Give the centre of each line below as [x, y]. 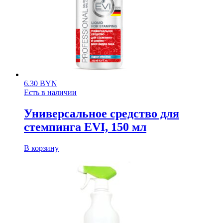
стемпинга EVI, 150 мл [85, 127]
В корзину [41, 148]
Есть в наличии [50, 92]
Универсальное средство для [102, 113]
